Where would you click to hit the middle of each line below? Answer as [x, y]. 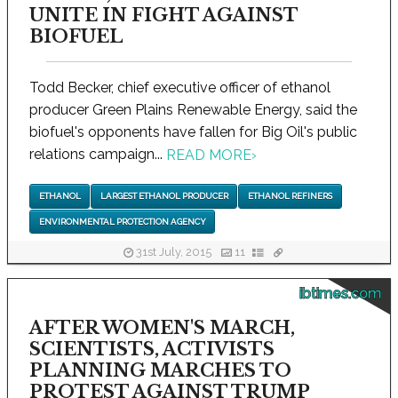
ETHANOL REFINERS [290, 196]
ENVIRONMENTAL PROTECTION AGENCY [122, 221]
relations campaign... [98, 154]
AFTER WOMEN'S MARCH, [162, 327]
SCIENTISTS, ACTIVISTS [152, 349]
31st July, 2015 [173, 252]
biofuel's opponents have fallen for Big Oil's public [193, 131]
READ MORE [209, 155]
